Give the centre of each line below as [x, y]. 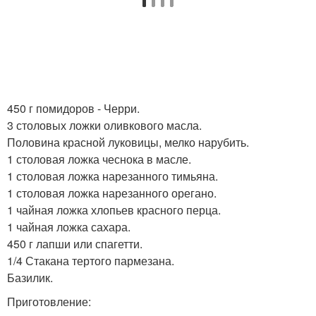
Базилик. [30, 278]
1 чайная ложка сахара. [69, 227]
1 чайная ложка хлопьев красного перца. [114, 210]
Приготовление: [49, 302]
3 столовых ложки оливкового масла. [104, 125]
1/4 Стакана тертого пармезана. [91, 261]
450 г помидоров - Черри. [73, 108]
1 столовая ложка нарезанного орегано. [112, 193]
